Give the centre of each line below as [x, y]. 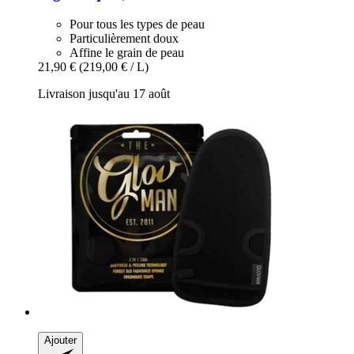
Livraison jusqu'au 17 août [104, 93]
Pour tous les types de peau [137, 24]
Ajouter [60, 340]
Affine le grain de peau [127, 52]
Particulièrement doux [124, 38]
